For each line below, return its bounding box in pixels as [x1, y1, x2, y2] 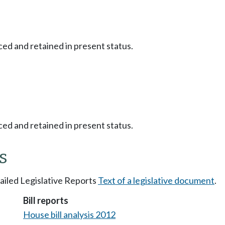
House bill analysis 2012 [23, 208, 116, 220]
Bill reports [23, 194, 68, 206]
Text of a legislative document [98, 174, 214, 186]
